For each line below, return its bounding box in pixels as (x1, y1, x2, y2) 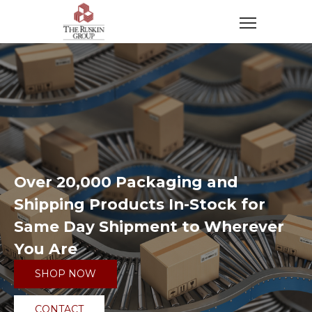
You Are (14, 240, 77, 258)
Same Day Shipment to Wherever (14, 217, 284, 236)
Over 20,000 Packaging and (14, 173, 238, 192)
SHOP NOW (35, 267, 96, 281)
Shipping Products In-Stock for (14, 195, 265, 214)
